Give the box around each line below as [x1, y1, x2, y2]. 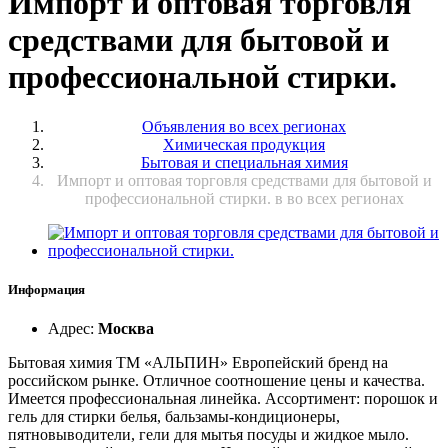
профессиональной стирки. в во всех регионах [84, 189, 404, 207]
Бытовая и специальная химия [140, 153, 348, 171]
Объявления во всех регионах [142, 117, 346, 135]
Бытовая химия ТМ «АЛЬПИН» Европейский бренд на [8, 354, 388, 372]
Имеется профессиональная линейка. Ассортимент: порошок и [8, 390, 438, 408]
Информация [8, 282, 85, 298]
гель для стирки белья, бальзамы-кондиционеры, [8, 408, 340, 426]
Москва [98, 320, 154, 338]
